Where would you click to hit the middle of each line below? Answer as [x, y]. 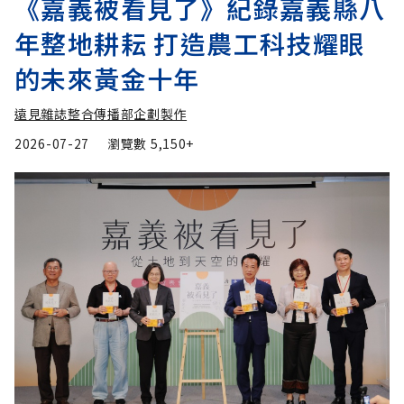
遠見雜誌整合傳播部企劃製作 [101, 114]
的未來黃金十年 [107, 79]
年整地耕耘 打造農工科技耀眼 [190, 44]
